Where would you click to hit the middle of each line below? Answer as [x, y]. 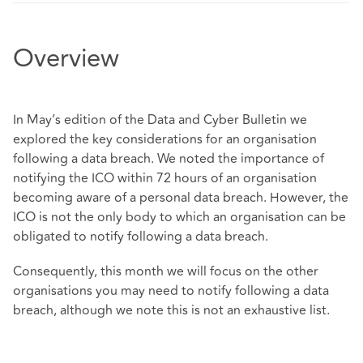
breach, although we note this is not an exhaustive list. [171, 311]
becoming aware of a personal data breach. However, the [181, 198]
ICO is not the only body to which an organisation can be [179, 218]
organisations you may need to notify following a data [171, 291]
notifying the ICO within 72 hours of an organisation [165, 179]
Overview [66, 60]
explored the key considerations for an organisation [165, 140]
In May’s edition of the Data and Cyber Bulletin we [160, 120]
